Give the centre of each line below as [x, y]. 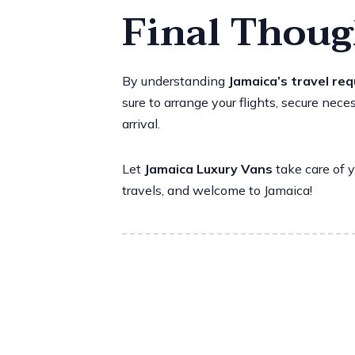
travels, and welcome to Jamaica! [217, 190]
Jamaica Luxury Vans [208, 168]
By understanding [175, 80]
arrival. [141, 123]
